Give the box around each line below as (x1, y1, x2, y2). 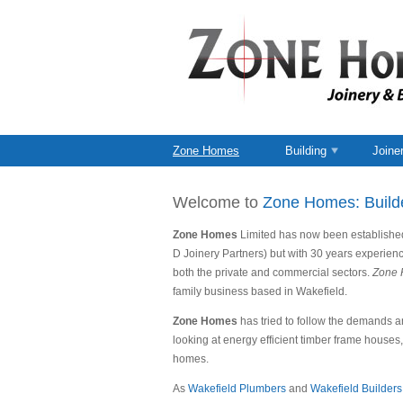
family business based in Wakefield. (173, 284, 347, 298)
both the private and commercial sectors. (173, 265, 372, 279)
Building (285, 144, 327, 157)
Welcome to (173, 193, 263, 211)
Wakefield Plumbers (188, 381, 289, 395)
